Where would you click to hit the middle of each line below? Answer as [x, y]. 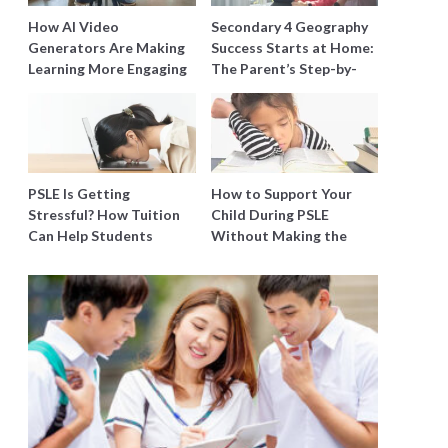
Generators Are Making [106, 47]
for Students [70, 89]
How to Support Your [281, 193]
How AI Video [73, 26]
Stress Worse [256, 256]
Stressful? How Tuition [104, 214]
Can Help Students [90, 235]
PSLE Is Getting [79, 193]
